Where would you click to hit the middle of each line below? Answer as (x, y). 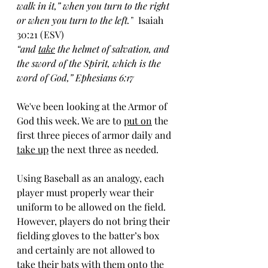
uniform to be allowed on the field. (92, 207)
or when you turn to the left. (73, 20)
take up (33, 149)
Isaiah (150, 20)
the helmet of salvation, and (113, 49)
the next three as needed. (103, 149)
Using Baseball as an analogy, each (92, 178)
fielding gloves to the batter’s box (89, 235)
